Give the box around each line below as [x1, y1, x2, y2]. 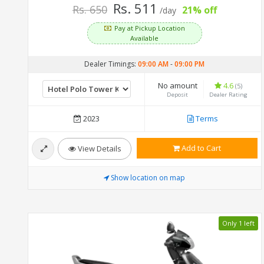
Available [130, 33, 159, 42]
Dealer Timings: [84, 58, 138, 69]
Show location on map [111, 172, 186, 183]
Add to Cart [180, 142, 222, 153]
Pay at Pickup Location [114, 23, 185, 32]
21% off [181, 3, 217, 16]
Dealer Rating [209, 90, 248, 98]
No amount [157, 80, 197, 91]
